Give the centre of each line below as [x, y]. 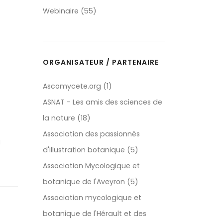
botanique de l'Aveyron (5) [91, 182]
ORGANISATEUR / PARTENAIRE [101, 62]
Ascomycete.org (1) [77, 86]
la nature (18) [67, 118]
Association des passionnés [91, 134]
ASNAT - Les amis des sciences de [103, 102]
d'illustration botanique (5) [91, 150]
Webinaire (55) [70, 11]
